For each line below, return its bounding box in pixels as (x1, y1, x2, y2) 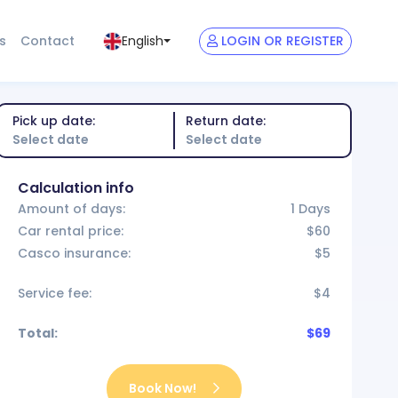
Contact (20, 31, 75, 50)
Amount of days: (18, 200, 125, 218)
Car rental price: (18, 222, 123, 240)
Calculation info (18, 178, 134, 198)
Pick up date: (12, 112, 95, 130)
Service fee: (18, 284, 92, 302)
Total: (18, 324, 58, 342)
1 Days (291, 200, 330, 218)
